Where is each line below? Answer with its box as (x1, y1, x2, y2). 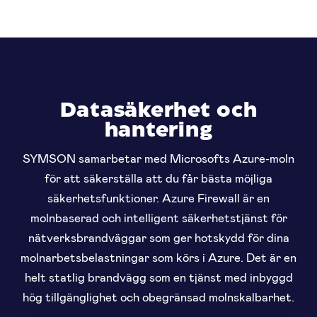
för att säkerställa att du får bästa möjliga (45, 171, 272, 185)
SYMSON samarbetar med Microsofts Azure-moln (23, 151, 294, 166)
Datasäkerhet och (59, 102, 258, 121)
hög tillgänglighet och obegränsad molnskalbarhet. (23, 289, 294, 304)
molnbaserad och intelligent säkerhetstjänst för (30, 210, 287, 225)
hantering (104, 122, 213, 141)
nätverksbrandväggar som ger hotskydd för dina (28, 230, 289, 245)
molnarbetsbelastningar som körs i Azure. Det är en (21, 250, 296, 265)
